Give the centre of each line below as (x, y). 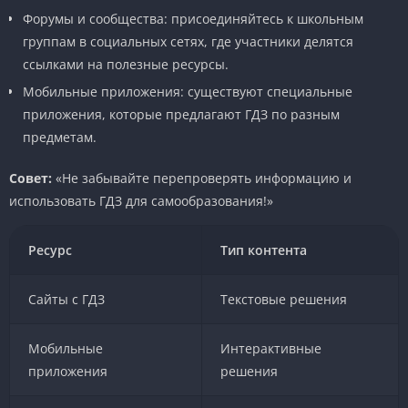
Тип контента (264, 250)
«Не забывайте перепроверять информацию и (202, 178)
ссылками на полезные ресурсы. (126, 64)
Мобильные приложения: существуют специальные (188, 91)
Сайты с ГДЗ (66, 299)
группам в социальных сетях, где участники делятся (188, 41)
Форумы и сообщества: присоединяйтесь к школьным (193, 18)
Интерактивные (270, 348)
